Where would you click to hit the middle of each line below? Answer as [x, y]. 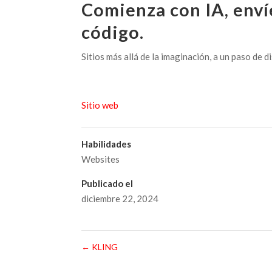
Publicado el [107, 183]
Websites [101, 159]
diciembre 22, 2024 [120, 198]
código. [113, 32]
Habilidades [107, 144]
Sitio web [100, 105]
